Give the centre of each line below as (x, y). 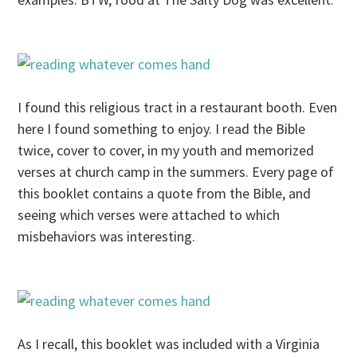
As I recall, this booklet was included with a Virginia (169, 344)
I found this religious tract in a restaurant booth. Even (178, 108)
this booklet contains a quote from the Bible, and (165, 194)
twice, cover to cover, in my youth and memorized (166, 151)
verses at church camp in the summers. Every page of (176, 172)
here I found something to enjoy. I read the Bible (162, 129)
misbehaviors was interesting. (107, 237)
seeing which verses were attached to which (149, 215)
